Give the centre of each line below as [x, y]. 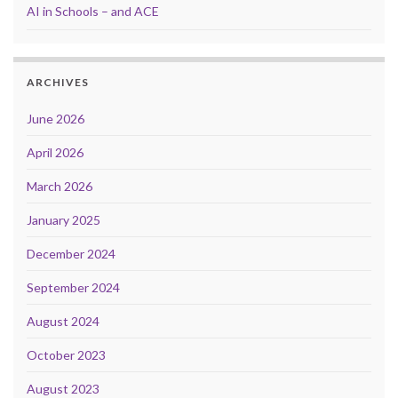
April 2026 [55, 153]
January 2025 [64, 220]
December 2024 [71, 254]
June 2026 [56, 119]
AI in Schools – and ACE [93, 12]
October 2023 [66, 355]
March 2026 [60, 187]
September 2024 [73, 288]
